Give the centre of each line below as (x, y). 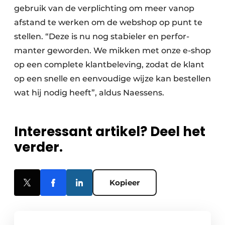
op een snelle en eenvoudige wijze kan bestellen (113, 79)
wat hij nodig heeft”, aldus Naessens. (89, 93)
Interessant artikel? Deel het (110, 132)
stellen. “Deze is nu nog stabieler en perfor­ (102, 37)
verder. (38, 147)
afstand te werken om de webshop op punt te (108, 23)
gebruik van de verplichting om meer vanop (104, 9)
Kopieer (125, 183)
